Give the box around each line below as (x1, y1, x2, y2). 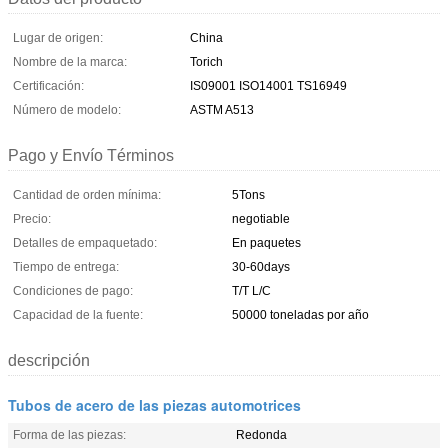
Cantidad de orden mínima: (13, 187, 161, 202)
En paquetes (232, 235, 301, 250)
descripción (8, 351, 90, 369)
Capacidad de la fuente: (13, 307, 143, 322)
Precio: (13, 211, 51, 226)
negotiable (232, 211, 290, 226)
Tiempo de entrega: (13, 259, 119, 274)
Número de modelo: (13, 102, 121, 117)
